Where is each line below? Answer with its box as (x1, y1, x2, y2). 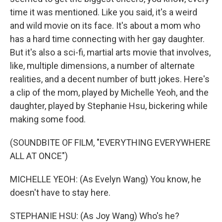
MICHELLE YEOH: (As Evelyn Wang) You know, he (10, 174, 201, 184)
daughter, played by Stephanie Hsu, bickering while (10, 101, 208, 111)
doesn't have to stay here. (10, 187, 111, 198)
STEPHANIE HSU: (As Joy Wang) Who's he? (10, 211, 179, 221)
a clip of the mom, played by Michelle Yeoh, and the (10, 87, 209, 98)
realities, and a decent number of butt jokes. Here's (10, 74, 210, 84)
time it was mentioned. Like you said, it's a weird (10, 7, 197, 17)
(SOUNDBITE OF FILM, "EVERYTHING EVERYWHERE (10, 137, 211, 148)
